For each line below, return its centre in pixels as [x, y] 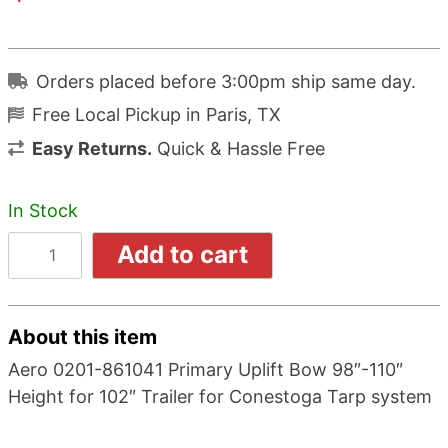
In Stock [43, 210]
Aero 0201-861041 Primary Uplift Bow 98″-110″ [205, 370]
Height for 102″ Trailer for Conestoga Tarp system [220, 397]
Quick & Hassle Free [238, 148]
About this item [82, 337]
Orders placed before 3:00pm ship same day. [226, 81]
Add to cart [183, 255]
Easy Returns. [92, 148]
